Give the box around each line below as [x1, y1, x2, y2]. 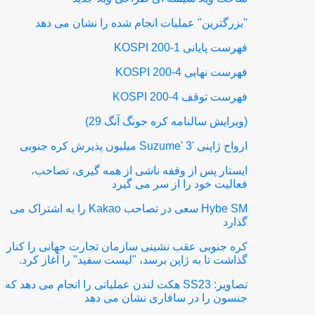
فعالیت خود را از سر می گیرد [112, 178, 248, 190]
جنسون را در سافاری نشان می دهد [84, 292, 248, 304]
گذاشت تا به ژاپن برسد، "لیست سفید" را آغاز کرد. [19, 254, 248, 266]
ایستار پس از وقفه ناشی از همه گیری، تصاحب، [31, 165, 248, 176]
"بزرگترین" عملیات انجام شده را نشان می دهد [35, 17, 248, 29]
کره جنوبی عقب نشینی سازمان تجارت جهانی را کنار [6, 240, 248, 252]
